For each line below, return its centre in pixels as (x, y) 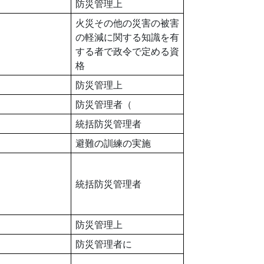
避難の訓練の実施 (113, 143)
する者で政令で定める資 (127, 51)
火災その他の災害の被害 (127, 23)
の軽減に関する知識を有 (127, 37)
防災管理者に (103, 244)
